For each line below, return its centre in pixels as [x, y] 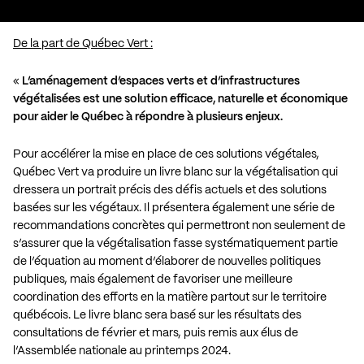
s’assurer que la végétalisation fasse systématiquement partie [175, 243]
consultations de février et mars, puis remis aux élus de [156, 333]
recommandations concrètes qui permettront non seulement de [179, 225]
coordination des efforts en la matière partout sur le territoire [170, 297]
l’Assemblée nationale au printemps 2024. [122, 351]
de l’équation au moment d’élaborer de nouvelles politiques [167, 261]
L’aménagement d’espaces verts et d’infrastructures [161, 81]
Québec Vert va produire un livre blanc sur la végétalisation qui [175, 172]
